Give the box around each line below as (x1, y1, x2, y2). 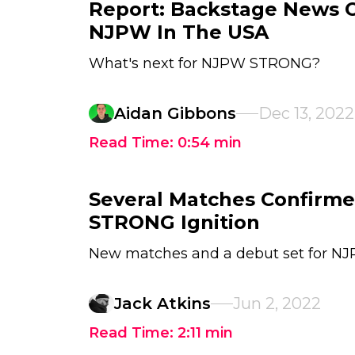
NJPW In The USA (89, 21, 269, 44)
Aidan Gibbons (114, 104, 236, 123)
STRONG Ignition (89, 211, 260, 234)
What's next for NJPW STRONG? (89, 55, 320, 72)
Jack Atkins (114, 294, 211, 313)
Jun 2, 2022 (233, 294, 321, 313)
